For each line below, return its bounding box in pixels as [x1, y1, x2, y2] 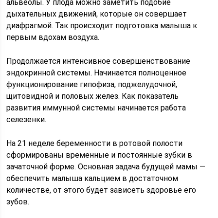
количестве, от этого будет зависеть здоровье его [6, 185, 197, 195]
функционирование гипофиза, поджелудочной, [6, 79, 178, 89]
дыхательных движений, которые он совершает [6, 9, 187, 18]
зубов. [6, 197, 30, 206]
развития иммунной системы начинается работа [6, 103, 186, 112]
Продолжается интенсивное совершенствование [6, 56, 191, 66]
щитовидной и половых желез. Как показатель [6, 91, 179, 101]
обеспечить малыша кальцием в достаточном [6, 173, 179, 183]
